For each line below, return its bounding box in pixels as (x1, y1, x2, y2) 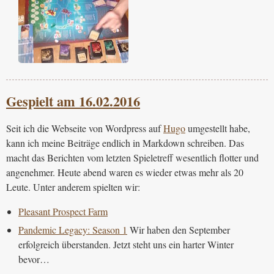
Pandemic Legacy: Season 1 (18, 223, 127, 237)
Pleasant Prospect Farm (18, 205, 108, 218)
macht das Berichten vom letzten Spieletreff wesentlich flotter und (6, 151, 259, 165)
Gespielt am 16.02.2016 (6, 91, 140, 112)
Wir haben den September (127, 223, 230, 237)
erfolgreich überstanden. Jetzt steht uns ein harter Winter (18, 238, 234, 251)
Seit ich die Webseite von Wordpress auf (6, 122, 163, 135)
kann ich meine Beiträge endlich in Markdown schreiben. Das (6, 136, 244, 150)
